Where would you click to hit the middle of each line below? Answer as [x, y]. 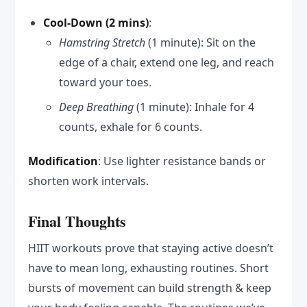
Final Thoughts [77, 221]
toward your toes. [105, 83]
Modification [63, 161]
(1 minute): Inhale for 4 [195, 107]
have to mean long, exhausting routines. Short [148, 268]
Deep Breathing [97, 107]
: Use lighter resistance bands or [182, 161]
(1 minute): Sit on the [201, 43]
